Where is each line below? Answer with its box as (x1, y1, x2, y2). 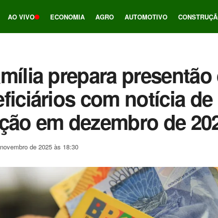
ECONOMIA (50, 12, 85, 21)
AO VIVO (8, 12, 35, 21)
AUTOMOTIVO (125, 12, 167, 21)
